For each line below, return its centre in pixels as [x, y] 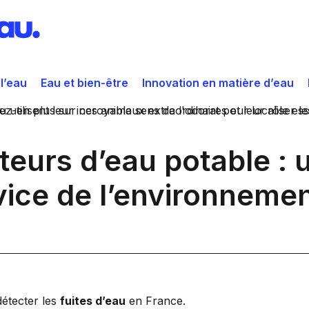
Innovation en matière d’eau [218, 83]
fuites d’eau [93, 300]
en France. [156, 300]
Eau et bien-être [84, 83]
